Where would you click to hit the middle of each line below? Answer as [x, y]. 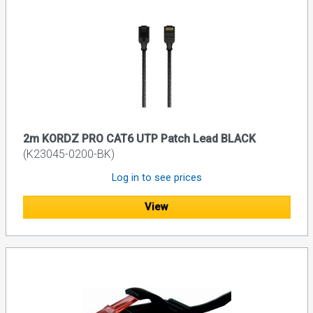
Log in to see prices [156, 178]
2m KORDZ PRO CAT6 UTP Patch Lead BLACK [139, 139]
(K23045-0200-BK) [68, 154]
